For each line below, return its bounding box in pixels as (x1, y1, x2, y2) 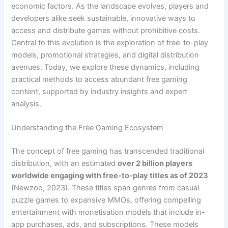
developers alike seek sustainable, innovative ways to (11, 13, 196, 23)
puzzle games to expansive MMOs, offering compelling (11, 195, 202, 205)
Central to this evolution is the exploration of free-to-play (11, 38, 209, 47)
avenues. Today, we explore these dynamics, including (11, 62, 200, 72)
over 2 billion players (118, 158, 193, 168)
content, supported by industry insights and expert (11, 87, 188, 96)
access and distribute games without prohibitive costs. (11, 25, 201, 35)
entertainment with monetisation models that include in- (11, 207, 206, 217)
